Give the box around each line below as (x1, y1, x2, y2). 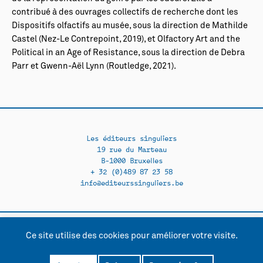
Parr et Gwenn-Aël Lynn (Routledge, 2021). (12, 62, 176, 70)
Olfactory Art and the (157, 35, 240, 43)
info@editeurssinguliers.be (80, 177, 183, 187)
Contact (51, 250, 80, 259)
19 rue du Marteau (96, 144, 167, 153)
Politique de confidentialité (93, 250, 200, 259)
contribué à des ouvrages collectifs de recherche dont (12, 8, 227, 16)
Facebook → (76, 237, 117, 246)
